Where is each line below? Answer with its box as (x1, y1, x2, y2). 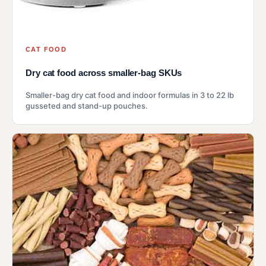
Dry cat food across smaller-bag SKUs (26, 68, 182, 78)
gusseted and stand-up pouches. (26, 101, 148, 111)
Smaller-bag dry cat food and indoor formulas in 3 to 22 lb (26, 90, 234, 100)
